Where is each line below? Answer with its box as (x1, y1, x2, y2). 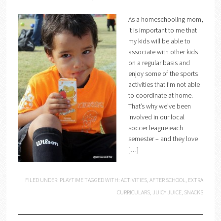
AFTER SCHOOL (149, 176, 186, 184)
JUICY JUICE (152, 188, 182, 196)
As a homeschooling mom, (128, 15, 203, 24)
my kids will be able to (128, 37, 190, 45)
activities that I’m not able (128, 80, 200, 89)
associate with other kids (128, 47, 198, 56)
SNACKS (184, 188, 204, 196)
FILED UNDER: (25, 176, 60, 184)
